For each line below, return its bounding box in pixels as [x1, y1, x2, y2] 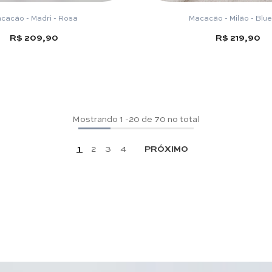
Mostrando [72, 112, 118, 124]
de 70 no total [140, 112, 200, 124]
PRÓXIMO [144, 141, 188, 154]
